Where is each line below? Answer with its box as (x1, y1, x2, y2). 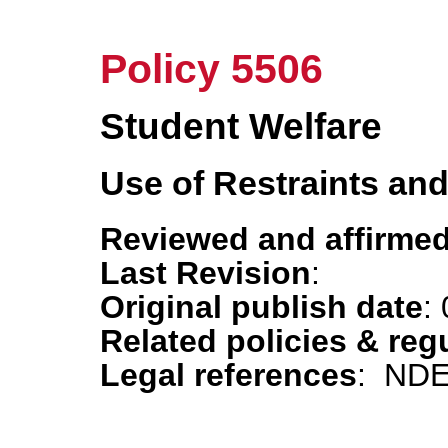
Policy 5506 (100, 46, 323, 93)
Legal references (100, 356, 357, 393)
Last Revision (100, 254, 311, 291)
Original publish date (100, 288, 423, 325)
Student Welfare (100, 106, 382, 148)
